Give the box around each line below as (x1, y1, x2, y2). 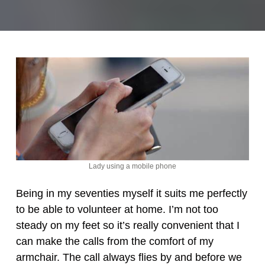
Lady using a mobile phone (89, 161, 176, 170)
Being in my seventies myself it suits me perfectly (15, 187, 247, 199)
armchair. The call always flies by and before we (15, 251, 242, 263)
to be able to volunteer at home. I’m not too (15, 203, 218, 215)
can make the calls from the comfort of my (15, 235, 214, 247)
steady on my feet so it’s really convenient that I (15, 219, 240, 231)
